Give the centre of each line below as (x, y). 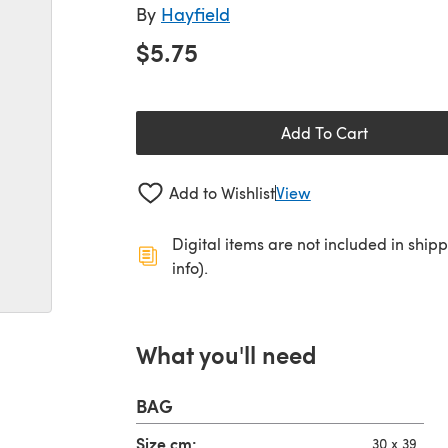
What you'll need (226, 353)
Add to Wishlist (221, 193)
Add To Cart (324, 132)
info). (190, 267)
